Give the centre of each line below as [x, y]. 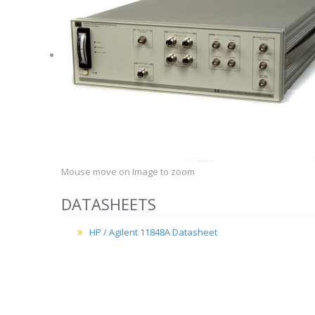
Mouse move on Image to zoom [128, 172]
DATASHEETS [109, 204]
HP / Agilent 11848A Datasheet [153, 232]
